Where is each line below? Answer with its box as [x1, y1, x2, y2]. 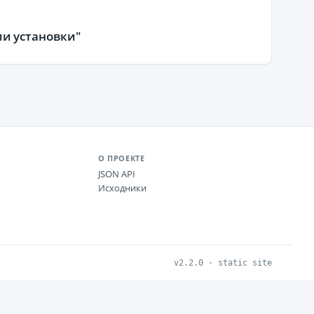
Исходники [98, 182, 146, 194]
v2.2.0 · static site [174, 258, 272, 268]
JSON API [98, 168, 135, 180]
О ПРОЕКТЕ [98, 153, 145, 163]
